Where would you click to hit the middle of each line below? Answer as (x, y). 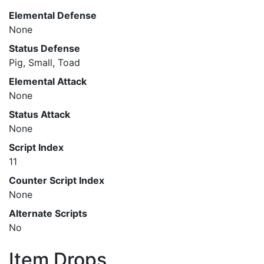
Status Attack (39, 114)
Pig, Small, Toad (44, 62)
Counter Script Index (57, 180)
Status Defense (44, 48)
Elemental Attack (48, 81)
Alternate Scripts (48, 213)
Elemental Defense (53, 15)
